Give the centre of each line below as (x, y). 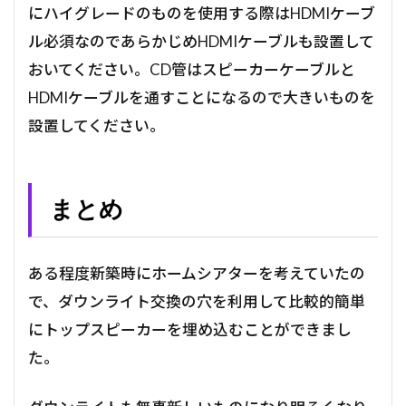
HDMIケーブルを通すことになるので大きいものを (202, 98)
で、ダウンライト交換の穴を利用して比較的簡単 (197, 302)
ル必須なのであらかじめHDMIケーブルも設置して (201, 42)
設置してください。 (97, 126)
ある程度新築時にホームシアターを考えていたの (197, 274)
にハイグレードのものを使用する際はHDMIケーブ (202, 14)
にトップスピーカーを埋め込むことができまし (190, 330)
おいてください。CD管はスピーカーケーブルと (192, 70)
